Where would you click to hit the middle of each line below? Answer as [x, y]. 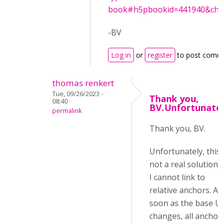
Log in [121, 55]
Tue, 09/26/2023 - [78, 94]
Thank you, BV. [177, 128]
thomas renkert [83, 83]
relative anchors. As [186, 190]
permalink [67, 111]
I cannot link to [177, 177]
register [160, 55]
